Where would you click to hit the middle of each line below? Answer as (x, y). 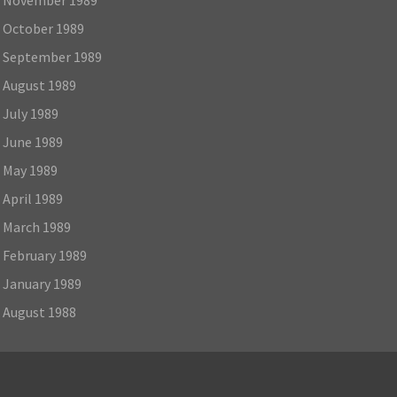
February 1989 (44, 255)
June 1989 (32, 141)
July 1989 (30, 113)
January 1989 (42, 283)
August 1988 (39, 311)
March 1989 (36, 226)
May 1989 (30, 170)
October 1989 (43, 28)
